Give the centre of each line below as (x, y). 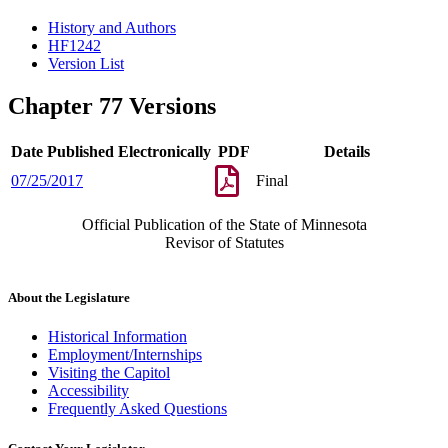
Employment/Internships (125, 355)
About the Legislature (69, 298)
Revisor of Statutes (224, 243)
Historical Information (117, 337)
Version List (86, 64)
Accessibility (88, 391)
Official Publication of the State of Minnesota (224, 225)
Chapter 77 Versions (112, 106)
